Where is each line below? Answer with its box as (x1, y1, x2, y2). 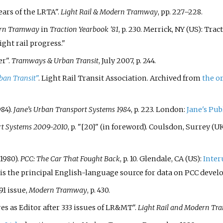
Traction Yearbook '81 (49, 24, 118, 34)
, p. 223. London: (130, 105, 187, 114)
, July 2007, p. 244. (98, 56, 156, 65)
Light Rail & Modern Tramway (60, 7, 158, 16)
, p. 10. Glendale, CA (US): (119, 154, 203, 163)
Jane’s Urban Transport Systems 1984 (13, 105, 131, 114)
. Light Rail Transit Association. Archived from (38, 74, 202, 83)
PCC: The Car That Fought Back (20, 154, 120, 163)
